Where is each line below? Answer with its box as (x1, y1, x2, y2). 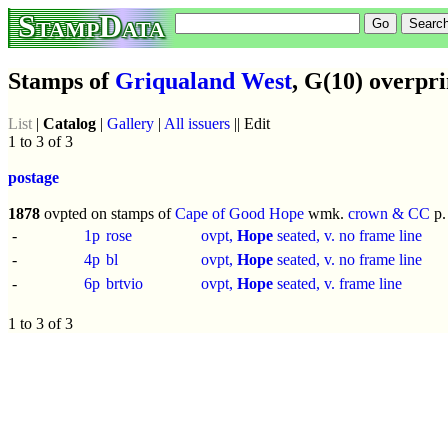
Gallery (107, 114, 154, 132)
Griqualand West (115, 67, 292, 94)
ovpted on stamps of (40, 204, 175, 222)
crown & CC (348, 204, 430, 222)
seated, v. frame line (273, 274, 402, 292)
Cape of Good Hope (175, 204, 304, 222)
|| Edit (230, 114, 270, 132)
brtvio (106, 274, 143, 292)
